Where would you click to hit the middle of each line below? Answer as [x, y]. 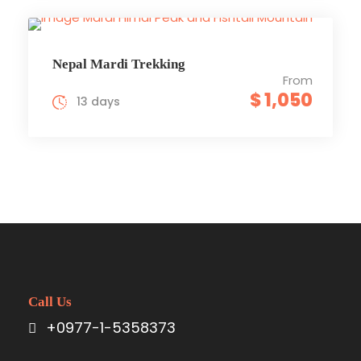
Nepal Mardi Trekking [119, 64]
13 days [98, 101]
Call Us [50, 301]
